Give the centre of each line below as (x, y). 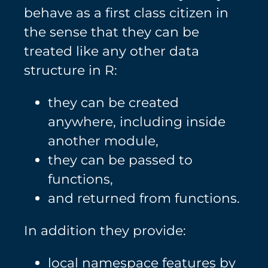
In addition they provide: (105, 231)
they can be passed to (120, 160)
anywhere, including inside (137, 122)
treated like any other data (112, 51)
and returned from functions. (144, 198)
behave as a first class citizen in (126, 13)
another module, (103, 141)
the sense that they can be (112, 32)
